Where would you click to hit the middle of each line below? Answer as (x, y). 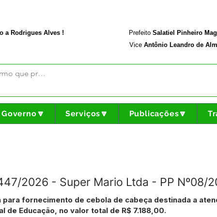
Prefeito (140, 33)
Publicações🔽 (158, 114)
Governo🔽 (23, 114)
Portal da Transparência (143, 6)
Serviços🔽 (87, 114)
